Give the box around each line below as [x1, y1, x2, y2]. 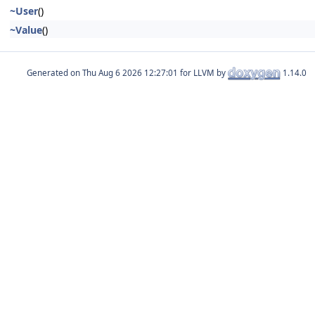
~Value [10, 23, 42, 37]
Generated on [27, 67, 82, 78]
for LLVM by [178, 67, 228, 78]
